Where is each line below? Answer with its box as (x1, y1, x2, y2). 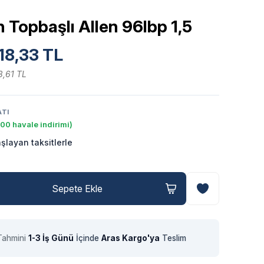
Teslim (159, 233, 186, 243)
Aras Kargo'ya (101, 233, 160, 243)
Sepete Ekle (52, 183, 103, 194)
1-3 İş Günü (28, 233, 74, 243)
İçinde (73, 233, 101, 243)
